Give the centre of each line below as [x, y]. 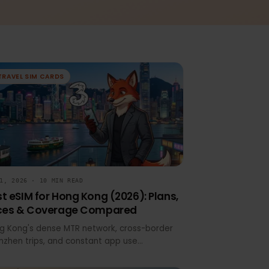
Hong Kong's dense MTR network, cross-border [111, 254]
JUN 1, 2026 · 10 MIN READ [64, 204]
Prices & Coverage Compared [92, 235]
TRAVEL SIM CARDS [61, 95]
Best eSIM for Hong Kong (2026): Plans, [113, 221]
